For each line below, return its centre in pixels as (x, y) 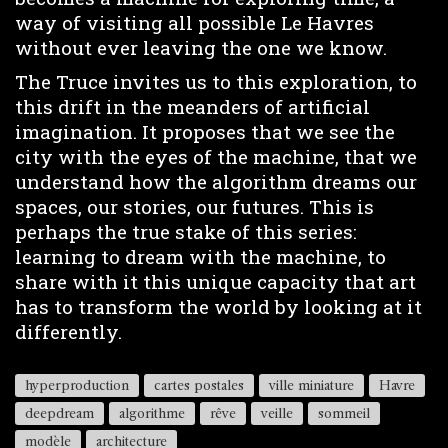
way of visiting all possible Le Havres (194, 22)
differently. (68, 332)
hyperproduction (77, 384)
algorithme (152, 412)
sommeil (344, 412)
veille (277, 412)
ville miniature (311, 384)
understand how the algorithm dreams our (216, 182)
